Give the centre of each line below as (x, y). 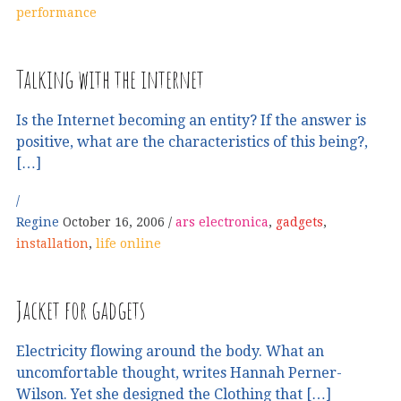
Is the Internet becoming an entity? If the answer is (191, 120)
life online (128, 244)
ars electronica (222, 222)
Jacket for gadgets (81, 310)
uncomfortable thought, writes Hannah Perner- (179, 372)
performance (56, 13)
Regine (39, 222)
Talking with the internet (110, 80)
